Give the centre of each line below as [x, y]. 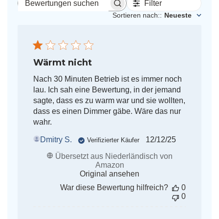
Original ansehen [109, 174]
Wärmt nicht [62, 63]
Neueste [178, 15]
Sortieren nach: [136, 15]
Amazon [109, 165]
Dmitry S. [56, 140]
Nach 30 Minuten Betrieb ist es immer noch [107, 79]
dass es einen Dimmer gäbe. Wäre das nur [107, 111]
